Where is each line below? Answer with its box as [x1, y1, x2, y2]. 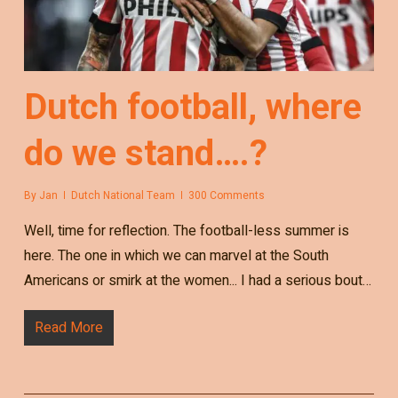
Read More [34, 316, 103, 338]
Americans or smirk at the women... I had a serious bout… [23, 269, 371, 291]
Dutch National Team [70, 187, 175, 203]
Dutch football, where [23, 85, 362, 128]
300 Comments [187, 187, 265, 203]
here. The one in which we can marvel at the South [23, 244, 329, 267]
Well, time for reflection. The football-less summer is [23, 219, 349, 242]
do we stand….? [23, 131, 267, 174]
